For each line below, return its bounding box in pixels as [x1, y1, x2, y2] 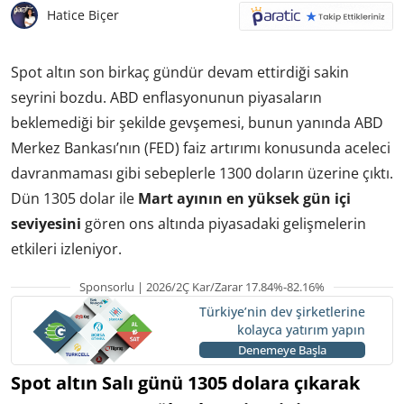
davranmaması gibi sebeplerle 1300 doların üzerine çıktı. [11, 162, 393, 183]
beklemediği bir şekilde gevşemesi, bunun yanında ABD [11, 112, 383, 133]
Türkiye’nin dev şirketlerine [198, 303, 365, 321]
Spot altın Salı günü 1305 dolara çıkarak [11, 371, 360, 396]
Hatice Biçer [47, 6, 119, 23]
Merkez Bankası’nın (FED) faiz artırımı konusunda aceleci [11, 137, 390, 158]
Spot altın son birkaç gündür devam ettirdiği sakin [11, 61, 349, 82]
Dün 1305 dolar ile [11, 188, 138, 208]
